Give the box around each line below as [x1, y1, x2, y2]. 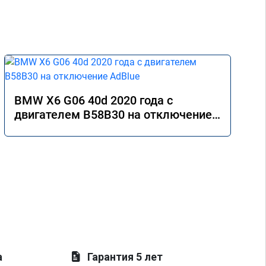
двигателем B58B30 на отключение [14, 107, 212, 122]
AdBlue [14, 122, 52, 136]
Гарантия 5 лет [87, 251, 163, 263]
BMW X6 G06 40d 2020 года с [14, 93, 173, 107]
